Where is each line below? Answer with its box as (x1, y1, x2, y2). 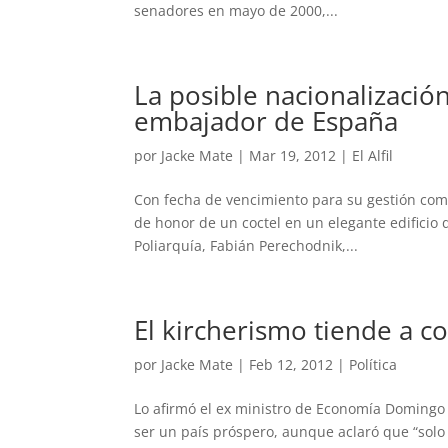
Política (349, 355, 398, 375)
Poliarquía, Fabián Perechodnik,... (134, 236, 359, 256)
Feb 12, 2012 (249, 355, 334, 375)
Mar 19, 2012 (249, 146, 337, 166)
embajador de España (134, 103, 399, 140)
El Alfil (352, 146, 394, 166)
